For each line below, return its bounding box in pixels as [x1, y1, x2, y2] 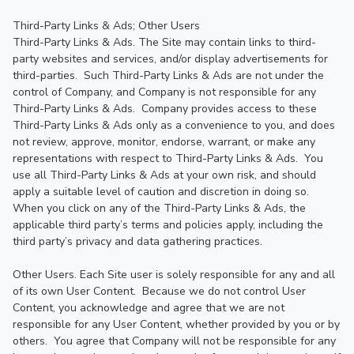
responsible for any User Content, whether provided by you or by [13, 317, 340, 332]
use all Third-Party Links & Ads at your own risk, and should [13, 168, 316, 183]
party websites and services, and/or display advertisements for [13, 51, 328, 66]
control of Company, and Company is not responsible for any [13, 85, 316, 100]
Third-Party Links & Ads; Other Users [13, 18, 200, 33]
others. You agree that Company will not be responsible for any [13, 333, 336, 348]
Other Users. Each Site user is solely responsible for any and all [13, 267, 335, 282]
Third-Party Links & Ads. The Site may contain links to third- [13, 35, 316, 50]
